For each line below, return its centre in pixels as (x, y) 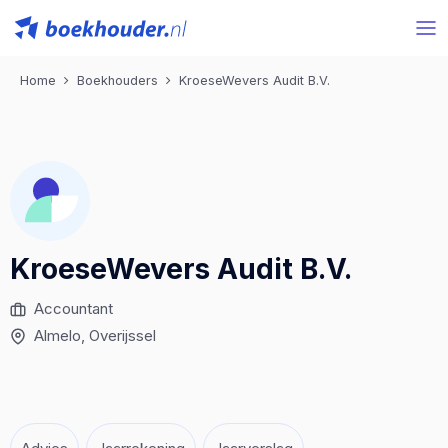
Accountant (73, 308)
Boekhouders (117, 80)
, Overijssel (118, 335)
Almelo (57, 335)
